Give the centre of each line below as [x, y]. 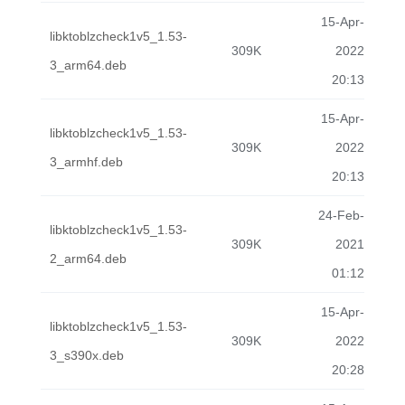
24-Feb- [341, 215]
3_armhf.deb [86, 162]
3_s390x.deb [87, 355]
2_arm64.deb [88, 259]
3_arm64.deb [88, 65]
